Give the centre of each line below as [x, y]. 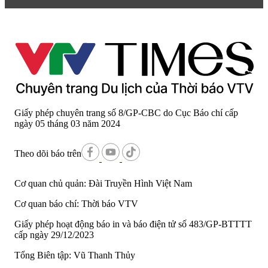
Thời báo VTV [109, 203]
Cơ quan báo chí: [47, 203]
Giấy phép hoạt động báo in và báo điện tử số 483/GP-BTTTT [133, 224]
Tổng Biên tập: [43, 255]
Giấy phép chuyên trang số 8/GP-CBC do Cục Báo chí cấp [126, 112]
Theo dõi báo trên [48, 153]
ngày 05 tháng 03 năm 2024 [67, 123]
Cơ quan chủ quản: [50, 183]
